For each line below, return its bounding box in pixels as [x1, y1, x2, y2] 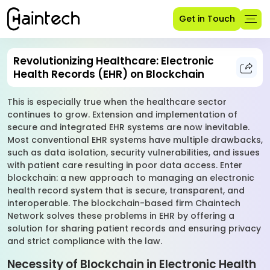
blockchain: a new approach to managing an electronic [7, 172, 254, 184]
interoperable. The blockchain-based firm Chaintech [7, 197, 240, 209]
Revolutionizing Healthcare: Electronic [13, 54, 214, 68]
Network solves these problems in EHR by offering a [7, 210, 234, 222]
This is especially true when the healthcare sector [7, 96, 227, 108]
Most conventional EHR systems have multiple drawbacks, [7, 134, 263, 146]
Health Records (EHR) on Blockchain [13, 67, 204, 81]
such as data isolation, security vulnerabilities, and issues [7, 146, 260, 159]
